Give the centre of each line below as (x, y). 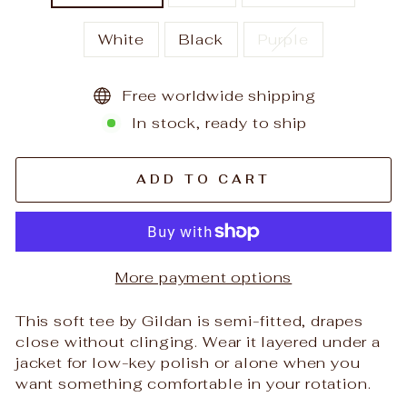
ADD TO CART (203, 179)
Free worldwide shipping (219, 95)
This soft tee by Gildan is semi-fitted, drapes (190, 320)
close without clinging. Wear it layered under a (198, 341)
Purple (283, 39)
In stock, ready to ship (219, 123)
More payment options (203, 277)
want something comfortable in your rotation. (194, 383)
